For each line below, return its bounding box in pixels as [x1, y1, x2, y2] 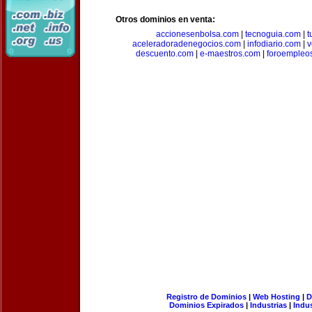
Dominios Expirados [169, 301, 244, 309]
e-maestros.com [200, 49, 260, 58]
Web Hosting [252, 292, 300, 301]
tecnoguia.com [245, 29, 301, 39]
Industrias [250, 301, 287, 309]
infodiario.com [247, 39, 301, 49]
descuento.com [136, 49, 194, 58]
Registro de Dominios [166, 292, 247, 301]
